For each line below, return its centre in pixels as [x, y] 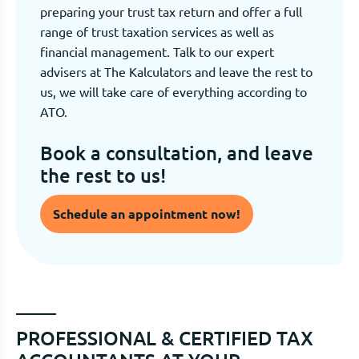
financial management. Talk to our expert [157, 51]
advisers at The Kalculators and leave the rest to [176, 71]
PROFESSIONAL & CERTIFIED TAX [165, 337]
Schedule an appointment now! [147, 213]
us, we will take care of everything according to [173, 91]
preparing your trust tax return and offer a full [171, 11]
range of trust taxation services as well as [157, 31]
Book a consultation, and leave [177, 152]
